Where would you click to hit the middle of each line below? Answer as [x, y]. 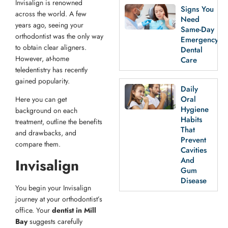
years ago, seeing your [49, 25]
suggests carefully [56, 221]
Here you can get [41, 99]
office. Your [34, 210]
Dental [192, 50]
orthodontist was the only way [59, 36]
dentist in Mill [74, 210]
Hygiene [195, 110]
